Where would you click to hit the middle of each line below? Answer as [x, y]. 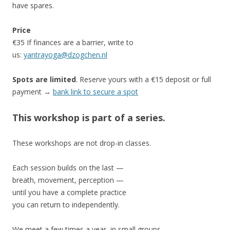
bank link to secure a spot [95, 91]
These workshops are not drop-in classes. [82, 143]
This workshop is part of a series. [89, 117]
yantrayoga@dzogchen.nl [65, 54]
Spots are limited [44, 79]
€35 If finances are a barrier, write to [73, 42]
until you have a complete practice [69, 192]
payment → [33, 91]
